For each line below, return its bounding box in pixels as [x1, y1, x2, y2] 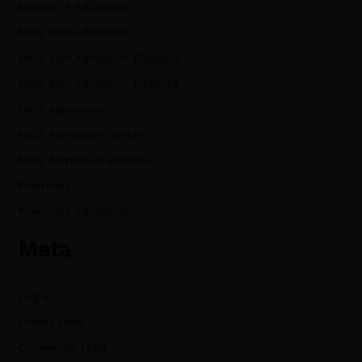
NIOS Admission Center [17, 128, 142, 141]
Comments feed [17, 340, 106, 354]
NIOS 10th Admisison [17, 26, 129, 40]
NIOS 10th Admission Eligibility [17, 51, 181, 65]
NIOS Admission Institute [17, 153, 152, 166]
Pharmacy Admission [17, 204, 129, 217]
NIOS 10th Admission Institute [17, 77, 179, 90]
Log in [17, 289, 52, 303]
